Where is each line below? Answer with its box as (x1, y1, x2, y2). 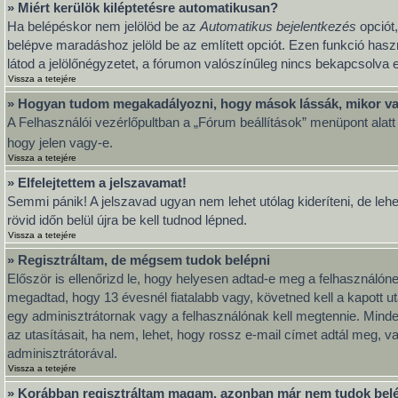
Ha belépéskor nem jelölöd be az (7, 19, 200, 34)
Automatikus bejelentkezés (200, 19, 356, 34)
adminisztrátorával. (7, 346, 117, 361)
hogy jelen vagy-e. (7, 135, 113, 150)
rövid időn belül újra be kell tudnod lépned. (7, 212, 247, 227)
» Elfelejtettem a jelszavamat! (7, 175, 187, 190)
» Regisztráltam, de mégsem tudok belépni (7, 252, 270, 267)
